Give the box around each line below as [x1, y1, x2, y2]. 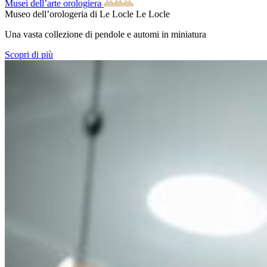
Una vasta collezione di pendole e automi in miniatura [5, 29, 206, 39]
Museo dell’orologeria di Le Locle [5, 8, 133, 19]
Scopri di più [5, 49, 53, 60]
